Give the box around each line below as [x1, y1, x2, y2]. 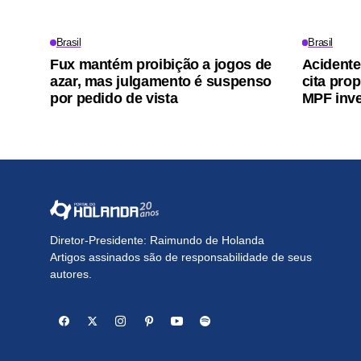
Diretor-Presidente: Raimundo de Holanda [50, 234, 264, 247]
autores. [50, 268, 92, 281]
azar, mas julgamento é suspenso [50, 73, 272, 89]
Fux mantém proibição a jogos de [50, 56, 272, 73]
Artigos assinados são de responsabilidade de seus [50, 251, 312, 264]
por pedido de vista [50, 89, 178, 106]
